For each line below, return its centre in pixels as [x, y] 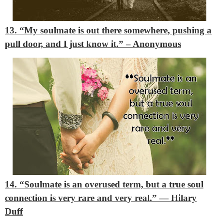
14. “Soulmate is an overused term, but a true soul [104, 185]
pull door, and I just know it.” [65, 44]
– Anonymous [154, 44]
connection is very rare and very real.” [82, 198]
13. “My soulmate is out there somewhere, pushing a [108, 30]
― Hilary [178, 198]
